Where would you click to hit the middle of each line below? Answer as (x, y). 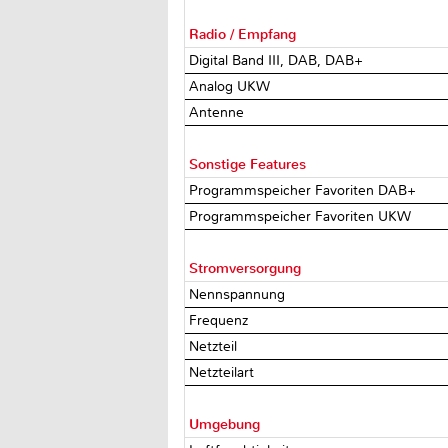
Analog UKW (232, 86)
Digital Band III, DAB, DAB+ (278, 60)
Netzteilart (224, 372)
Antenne (219, 112)
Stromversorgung (245, 268)
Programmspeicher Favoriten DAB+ (305, 190)
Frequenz (221, 320)
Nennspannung (239, 294)
